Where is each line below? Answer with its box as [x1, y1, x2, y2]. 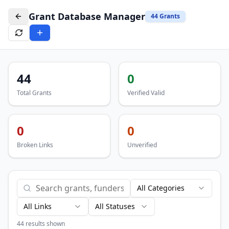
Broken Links [17, 141, 53, 149]
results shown [24, 219, 65, 228]
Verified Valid [127, 88, 165, 97]
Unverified [127, 141, 157, 149]
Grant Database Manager [29, 10, 145, 22]
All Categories [137, 183, 185, 193]
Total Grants [17, 88, 52, 97]
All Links [24, 201, 52, 211]
